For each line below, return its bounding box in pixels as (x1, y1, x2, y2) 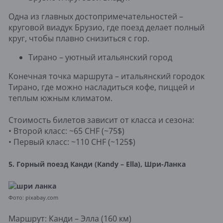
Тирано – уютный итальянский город (28, 51, 172, 63)
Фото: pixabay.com (8, 193, 58, 201)
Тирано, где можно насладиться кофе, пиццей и (8, 81, 195, 93)
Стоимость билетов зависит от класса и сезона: (8, 114, 194, 125)
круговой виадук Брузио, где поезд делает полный (8, 21, 205, 33)
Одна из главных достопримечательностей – (8, 10, 183, 22)
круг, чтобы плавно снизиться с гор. (8, 32, 149, 44)
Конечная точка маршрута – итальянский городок (8, 70, 205, 82)
